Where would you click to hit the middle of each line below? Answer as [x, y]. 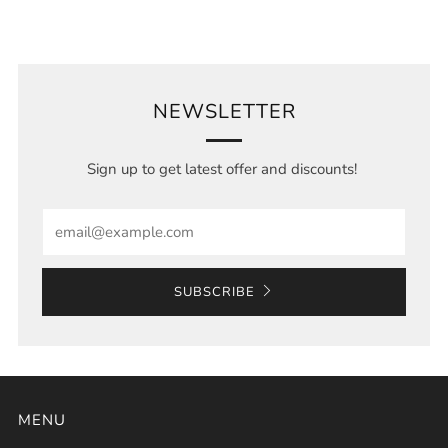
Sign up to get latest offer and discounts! [224, 169]
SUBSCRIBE [214, 292]
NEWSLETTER [224, 111]
